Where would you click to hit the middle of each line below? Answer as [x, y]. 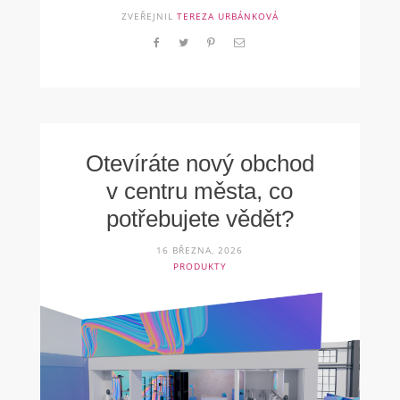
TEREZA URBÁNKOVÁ [227, 16]
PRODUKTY [200, 266]
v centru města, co [200, 191]
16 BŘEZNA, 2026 [200, 250]
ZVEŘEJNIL [149, 16]
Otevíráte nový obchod [200, 163]
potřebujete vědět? [200, 218]
